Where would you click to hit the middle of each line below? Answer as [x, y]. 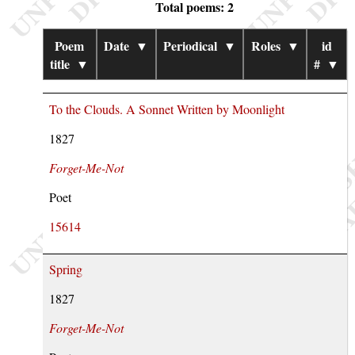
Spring [65, 269]
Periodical [191, 45]
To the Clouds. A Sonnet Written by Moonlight [166, 109]
